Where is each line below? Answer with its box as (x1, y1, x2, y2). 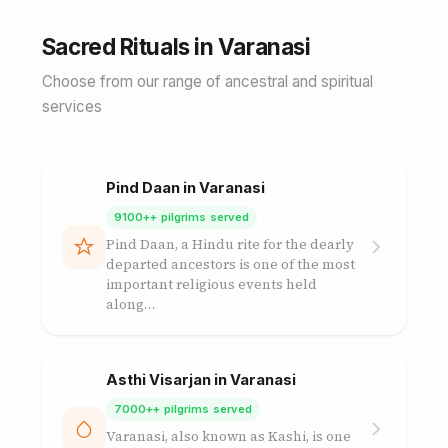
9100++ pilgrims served (113, 210, 250, 224)
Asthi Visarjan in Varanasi (105, 371, 296, 389)
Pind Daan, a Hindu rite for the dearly (105, 235, 354, 254)
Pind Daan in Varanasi (105, 179, 265, 197)
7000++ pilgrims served (113, 402, 253, 416)
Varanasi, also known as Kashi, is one (105, 427, 351, 446)
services (41, 97, 102, 116)
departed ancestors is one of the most (105, 255, 355, 274)
